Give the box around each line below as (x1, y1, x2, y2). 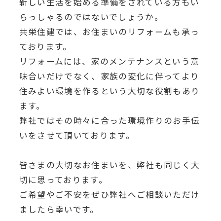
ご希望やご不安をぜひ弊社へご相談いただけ (19, 188, 200, 200)
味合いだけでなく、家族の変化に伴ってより (19, 70, 200, 82)
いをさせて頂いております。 (19, 129, 135, 141)
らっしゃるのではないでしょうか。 (19, 10, 164, 23)
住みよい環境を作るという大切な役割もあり (19, 84, 200, 97)
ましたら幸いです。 (19, 203, 99, 215)
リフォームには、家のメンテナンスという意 (19, 55, 200, 67)
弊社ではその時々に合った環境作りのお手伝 (19, 114, 200, 126)
